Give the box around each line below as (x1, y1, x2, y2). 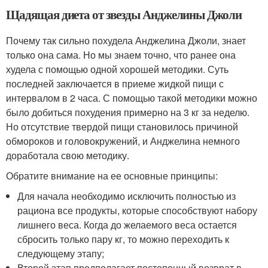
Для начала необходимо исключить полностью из (17, 189, 236, 203)
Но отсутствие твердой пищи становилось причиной (6, 120, 238, 134)
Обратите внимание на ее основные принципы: (6, 169, 218, 183)
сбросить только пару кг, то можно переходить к (17, 232, 230, 246)
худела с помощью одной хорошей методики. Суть (6, 62, 229, 77)
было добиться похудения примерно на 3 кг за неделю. (6, 105, 249, 120)
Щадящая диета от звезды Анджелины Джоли (6, 5, 242, 24)
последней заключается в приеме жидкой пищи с (6, 77, 224, 91)
